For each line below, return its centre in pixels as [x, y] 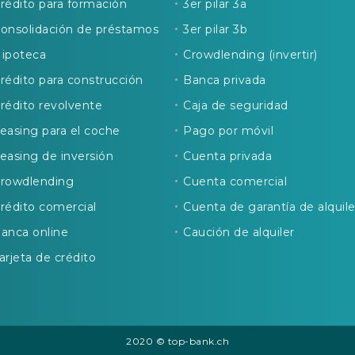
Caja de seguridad [236, 105]
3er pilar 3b [215, 29]
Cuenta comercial [235, 181]
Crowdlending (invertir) [250, 55]
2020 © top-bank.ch [177, 341]
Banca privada [225, 80]
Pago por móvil [228, 131]
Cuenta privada [227, 156]
